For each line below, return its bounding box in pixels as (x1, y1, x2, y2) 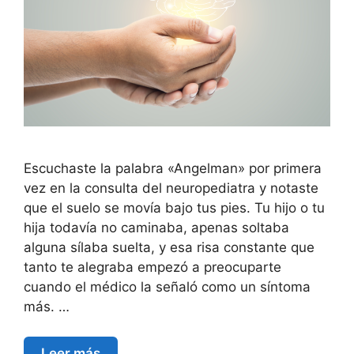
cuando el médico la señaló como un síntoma (24, 278, 311, 295)
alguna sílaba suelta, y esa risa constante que (24, 239, 314, 255)
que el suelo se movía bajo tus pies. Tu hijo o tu (24, 199, 325, 216)
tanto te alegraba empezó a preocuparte (24, 258, 281, 275)
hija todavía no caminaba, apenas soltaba (24, 219, 289, 235)
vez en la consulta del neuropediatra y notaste (24, 179, 318, 196)
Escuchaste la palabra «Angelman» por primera (24, 160, 322, 176)
